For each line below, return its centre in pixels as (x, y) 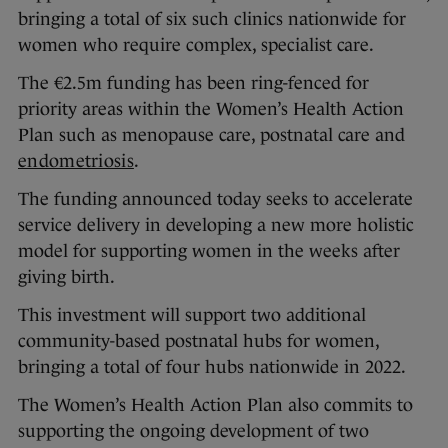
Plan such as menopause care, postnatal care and (211, 135)
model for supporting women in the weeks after (209, 251)
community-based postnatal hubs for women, (198, 341)
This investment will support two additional (192, 315)
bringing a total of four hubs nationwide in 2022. (212, 367)
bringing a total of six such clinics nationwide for (212, 19)
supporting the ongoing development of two (193, 431)
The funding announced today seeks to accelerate (215, 199)
